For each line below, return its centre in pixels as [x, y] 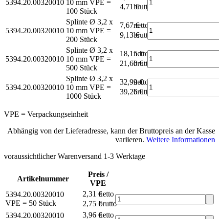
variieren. [131, 139]
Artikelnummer [43, 178]
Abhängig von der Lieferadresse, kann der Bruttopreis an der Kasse [111, 131]
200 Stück [82, 39]
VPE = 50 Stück [31, 203]
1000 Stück [84, 96]
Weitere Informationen [181, 139]
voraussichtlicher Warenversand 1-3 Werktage [75, 156]
